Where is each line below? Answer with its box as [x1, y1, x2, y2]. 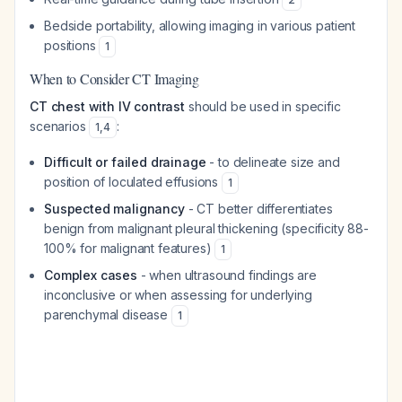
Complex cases [44, 267, 137, 283]
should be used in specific [185, 99, 341, 114]
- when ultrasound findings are [136, 267, 317, 283]
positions [44, 38, 100, 53]
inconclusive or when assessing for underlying [44, 287, 312, 302]
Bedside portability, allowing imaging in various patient [44, 18, 356, 33]
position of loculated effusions [44, 174, 222, 189]
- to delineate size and [205, 154, 340, 170]
